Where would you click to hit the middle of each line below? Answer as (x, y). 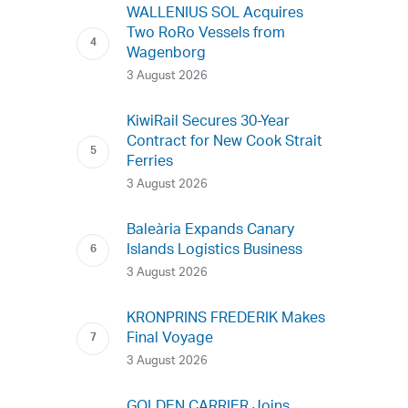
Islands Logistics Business (215, 251)
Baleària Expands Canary (211, 231)
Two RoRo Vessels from (206, 34)
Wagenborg (167, 54)
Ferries (150, 163)
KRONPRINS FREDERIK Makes (226, 319)
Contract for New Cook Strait (225, 143)
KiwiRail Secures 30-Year (209, 122)
